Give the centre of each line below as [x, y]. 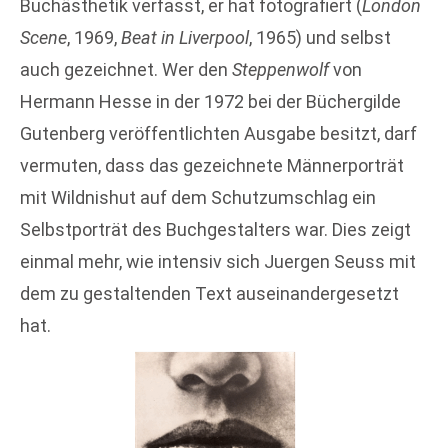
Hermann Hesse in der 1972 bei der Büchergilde [210, 101]
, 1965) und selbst [320, 37]
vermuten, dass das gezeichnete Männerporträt [212, 165]
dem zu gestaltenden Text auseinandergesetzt [209, 293]
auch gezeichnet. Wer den [126, 69]
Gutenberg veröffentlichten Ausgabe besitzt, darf [218, 133]
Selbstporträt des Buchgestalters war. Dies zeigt [215, 229]
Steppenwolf [280, 69]
